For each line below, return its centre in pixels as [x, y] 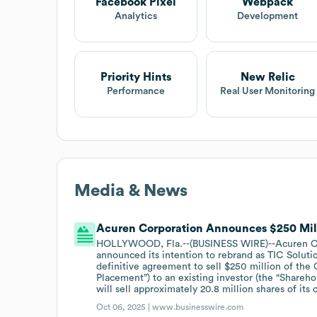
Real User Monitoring [268, 92]
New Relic [267, 77]
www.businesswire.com [198, 307]
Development [268, 17]
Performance [136, 92]
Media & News [131, 191]
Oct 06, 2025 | [125, 307]
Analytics [136, 17]
